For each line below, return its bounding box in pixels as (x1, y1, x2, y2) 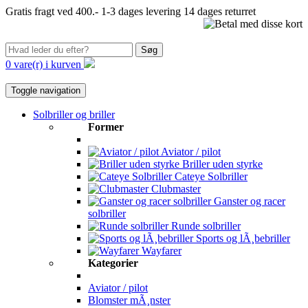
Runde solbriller (168, 220, 241, 232)
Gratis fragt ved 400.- (5, 5, 98, 17)
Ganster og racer (211, 195, 285, 207)
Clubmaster (148, 183, 201, 195)
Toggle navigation (11, 85, 80, 96)
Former (88, 121, 124, 133)
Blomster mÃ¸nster (88, 294, 170, 306)
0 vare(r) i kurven (5, 58, 84, 70)
